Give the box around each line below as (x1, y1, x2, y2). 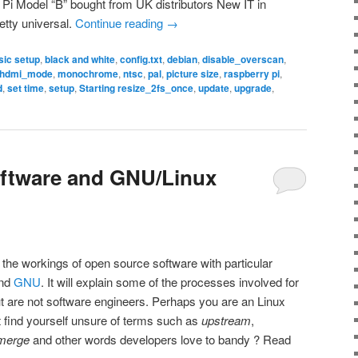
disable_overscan (202, 52, 284, 67)
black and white (45, 52, 115, 67)
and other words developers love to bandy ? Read (30, 331, 291, 348)
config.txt (120, 52, 162, 67)
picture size (166, 66, 219, 82)
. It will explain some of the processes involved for (41, 273, 299, 291)
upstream (201, 312, 251, 329)
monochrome (58, 66, 118, 82)
